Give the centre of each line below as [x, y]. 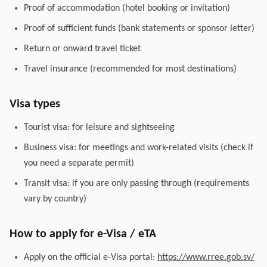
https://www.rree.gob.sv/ [206, 257]
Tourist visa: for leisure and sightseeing [99, 128]
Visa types [35, 104]
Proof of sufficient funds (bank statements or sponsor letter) [139, 29]
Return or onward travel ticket [82, 49]
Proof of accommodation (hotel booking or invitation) [127, 8]
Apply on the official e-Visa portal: [91, 257]
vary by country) [55, 199]
